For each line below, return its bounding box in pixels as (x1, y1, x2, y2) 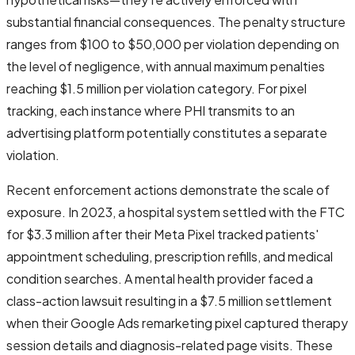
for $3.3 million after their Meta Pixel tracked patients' (6, 225, 319, 242)
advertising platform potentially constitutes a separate (6, 124, 327, 141)
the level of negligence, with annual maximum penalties (6, 57, 325, 74)
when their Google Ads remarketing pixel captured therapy (6, 314, 348, 331)
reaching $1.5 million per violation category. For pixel (6, 79, 307, 97)
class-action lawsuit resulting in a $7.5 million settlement (6, 292, 332, 309)
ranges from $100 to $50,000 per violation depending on (6, 35, 339, 52)
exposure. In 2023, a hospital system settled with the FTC (6, 203, 345, 220)
